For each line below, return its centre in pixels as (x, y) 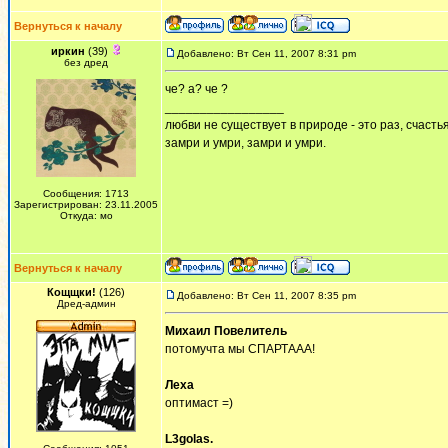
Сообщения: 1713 (86, 193)
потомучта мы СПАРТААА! (240, 349)
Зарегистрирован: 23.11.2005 (86, 204)
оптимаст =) (199, 403)
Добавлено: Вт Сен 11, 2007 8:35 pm (266, 295)
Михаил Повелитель (226, 331)
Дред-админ (86, 303)
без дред (86, 62)
